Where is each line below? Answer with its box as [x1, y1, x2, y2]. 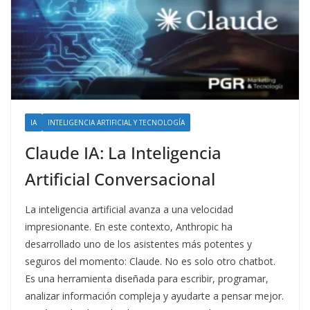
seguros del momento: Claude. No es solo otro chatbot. [25, 255, 275, 268]
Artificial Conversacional [25, 167, 215, 191]
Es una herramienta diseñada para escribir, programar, [25, 272, 268, 286]
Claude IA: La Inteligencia [25, 141, 221, 165]
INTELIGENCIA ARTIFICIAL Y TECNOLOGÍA [48, 118, 185, 128]
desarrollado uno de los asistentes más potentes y [25, 237, 252, 251]
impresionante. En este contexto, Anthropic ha [25, 220, 232, 234]
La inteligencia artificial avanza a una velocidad [25, 203, 233, 217]
